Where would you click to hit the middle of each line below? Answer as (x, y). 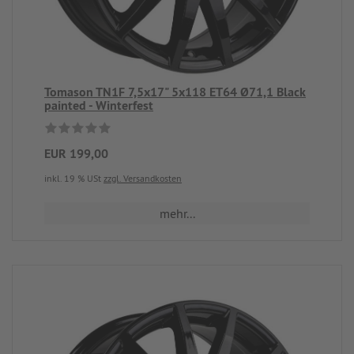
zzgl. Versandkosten (143, 178)
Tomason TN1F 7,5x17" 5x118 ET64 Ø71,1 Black (175, 92)
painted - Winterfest (99, 105)
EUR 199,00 (76, 154)
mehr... (177, 213)
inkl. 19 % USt (74, 178)
